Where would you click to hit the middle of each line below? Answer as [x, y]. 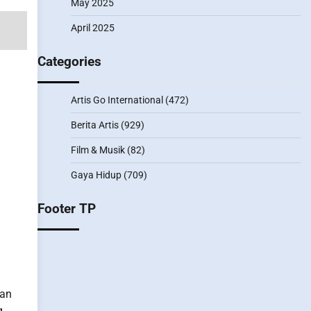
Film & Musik [98, 150]
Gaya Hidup [96, 175]
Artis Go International [117, 100]
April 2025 [92, 28]
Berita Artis [94, 125]
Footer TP [66, 209]
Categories [69, 61]
